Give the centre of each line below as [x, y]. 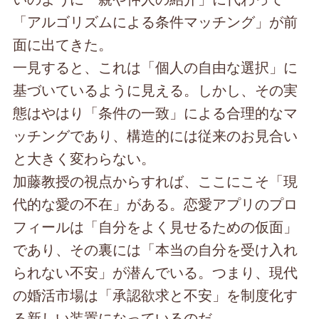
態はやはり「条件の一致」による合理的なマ [156, 113]
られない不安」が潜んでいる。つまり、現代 [156, 272]
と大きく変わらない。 [84, 158]
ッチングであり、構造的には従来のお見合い [156, 135]
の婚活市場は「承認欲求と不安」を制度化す [156, 295]
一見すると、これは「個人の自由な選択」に [156, 67]
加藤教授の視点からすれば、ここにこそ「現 [156, 181]
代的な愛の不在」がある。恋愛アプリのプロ [156, 204]
